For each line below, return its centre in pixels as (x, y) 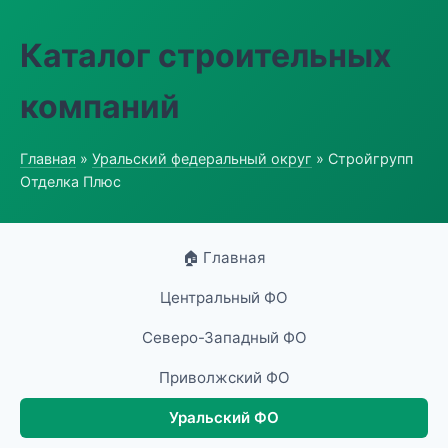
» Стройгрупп (362, 158)
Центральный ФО (224, 297)
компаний (100, 106)
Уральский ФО (224, 417)
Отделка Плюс (70, 181)
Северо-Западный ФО (224, 337)
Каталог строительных (205, 55)
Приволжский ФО (224, 377)
